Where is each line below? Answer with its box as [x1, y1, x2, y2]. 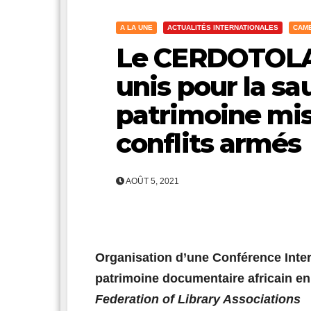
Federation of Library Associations [95, 292, 301, 306]
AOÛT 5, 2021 [124, 176, 179, 186]
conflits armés [116, 127, 301, 160]
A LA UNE [120, 24, 153, 31]
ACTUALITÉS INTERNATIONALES [167, 24, 278, 31]
